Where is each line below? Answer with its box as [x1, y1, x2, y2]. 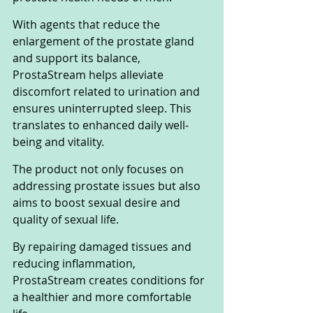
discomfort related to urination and [13, 84, 203, 100]
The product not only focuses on [13, 161, 187, 177]
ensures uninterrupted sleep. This [13, 101, 194, 117]
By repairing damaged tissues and [13, 239, 194, 255]
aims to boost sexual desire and [13, 195, 183, 211]
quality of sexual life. [13, 212, 122, 228]
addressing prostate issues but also [13, 178, 203, 194]
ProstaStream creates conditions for [13, 272, 208, 289]
